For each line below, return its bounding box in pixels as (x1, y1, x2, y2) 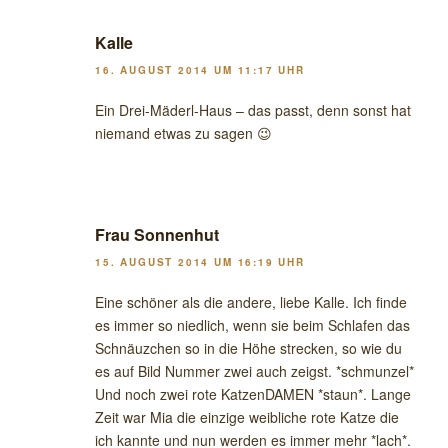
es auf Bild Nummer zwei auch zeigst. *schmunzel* (95, 361, 414, 382)
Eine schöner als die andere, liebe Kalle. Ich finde (95, 292, 407, 313)
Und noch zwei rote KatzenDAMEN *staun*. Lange (95, 384, 411, 405)
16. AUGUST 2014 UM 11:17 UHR (95, 62, 305, 77)
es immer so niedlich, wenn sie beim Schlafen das (95, 315, 410, 336)
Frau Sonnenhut (95, 222, 219, 246)
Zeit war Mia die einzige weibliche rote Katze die (95, 407, 399, 428)
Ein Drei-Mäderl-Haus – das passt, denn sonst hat (95, 99, 411, 120)
